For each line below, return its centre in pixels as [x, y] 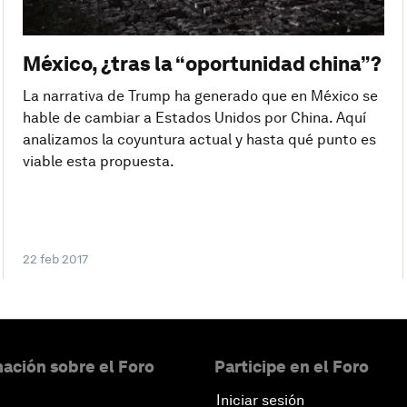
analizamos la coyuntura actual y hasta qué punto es [199, 139]
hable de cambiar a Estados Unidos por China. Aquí [194, 117]
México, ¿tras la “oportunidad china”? [202, 63]
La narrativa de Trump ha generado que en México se [200, 95]
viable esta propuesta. [98, 161]
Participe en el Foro [292, 367]
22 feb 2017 [55, 259]
